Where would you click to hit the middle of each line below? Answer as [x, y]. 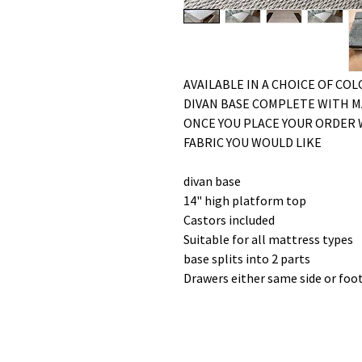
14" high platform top [245, 200]
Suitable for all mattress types [268, 239]
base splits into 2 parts [247, 259]
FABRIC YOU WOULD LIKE [253, 142]
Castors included [229, 220]
